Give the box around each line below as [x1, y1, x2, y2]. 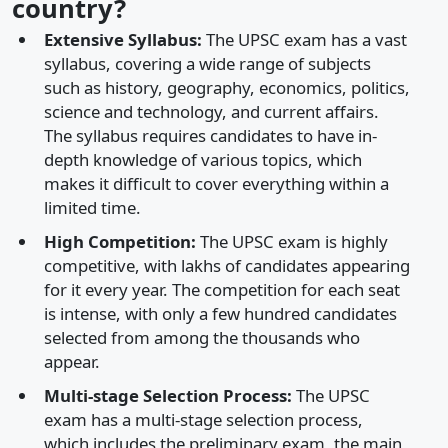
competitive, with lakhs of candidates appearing [44, 254, 410, 278]
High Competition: [44, 230, 196, 254]
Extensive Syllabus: [44, 28, 202, 52]
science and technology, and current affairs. [44, 100, 379, 124]
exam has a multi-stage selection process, [44, 408, 363, 432]
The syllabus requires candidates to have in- [44, 124, 377, 148]
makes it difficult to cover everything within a [44, 172, 389, 196]
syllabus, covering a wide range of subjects [44, 52, 371, 76]
